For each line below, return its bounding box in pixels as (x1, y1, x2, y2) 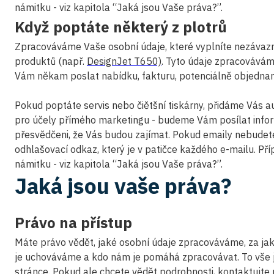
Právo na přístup (15, 213, 132, 232)
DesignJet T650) (87, 55, 161, 67)
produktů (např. (15, 55, 87, 67)
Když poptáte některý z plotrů (15, 17, 227, 37)
